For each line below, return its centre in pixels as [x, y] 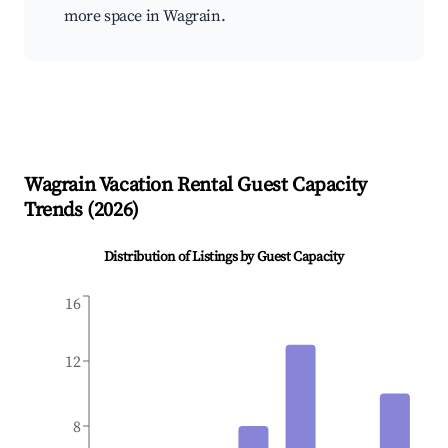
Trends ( [59, 211]
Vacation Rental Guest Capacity [231, 186]
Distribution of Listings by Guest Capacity [224, 257]
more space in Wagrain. [145, 16]
